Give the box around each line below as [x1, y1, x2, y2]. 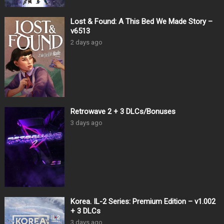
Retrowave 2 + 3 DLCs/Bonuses [70, 107, 175, 116]
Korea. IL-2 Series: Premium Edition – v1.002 [70, 197, 215, 206]
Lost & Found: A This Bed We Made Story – [70, 17, 212, 26]
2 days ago [70, 38, 102, 46]
